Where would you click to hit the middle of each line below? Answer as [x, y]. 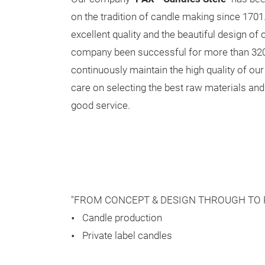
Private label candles [127, 236]
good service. [101, 106]
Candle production [122, 218]
